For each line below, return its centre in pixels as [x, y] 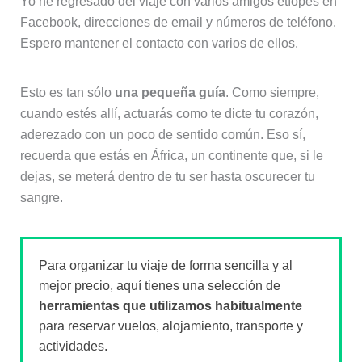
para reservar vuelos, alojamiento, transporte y [170, 326]
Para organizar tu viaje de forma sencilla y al [165, 266]
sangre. [41, 198]
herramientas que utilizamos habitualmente [170, 306]
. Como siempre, [272, 93]
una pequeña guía [170, 93]
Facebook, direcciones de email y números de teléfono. [178, 22]
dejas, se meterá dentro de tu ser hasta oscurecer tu [167, 177]
